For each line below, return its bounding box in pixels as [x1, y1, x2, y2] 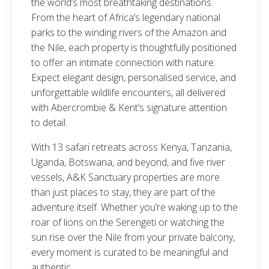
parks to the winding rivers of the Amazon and [31, 26, 226, 40]
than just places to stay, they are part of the [31, 186, 216, 199]
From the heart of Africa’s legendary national [31, 11, 220, 25]
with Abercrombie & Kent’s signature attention [31, 101, 227, 115]
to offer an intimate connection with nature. [31, 56, 216, 70]
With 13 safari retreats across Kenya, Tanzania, [31, 141, 232, 154]
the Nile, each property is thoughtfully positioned [31, 41, 237, 55]
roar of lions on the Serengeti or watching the [31, 216, 225, 229]
